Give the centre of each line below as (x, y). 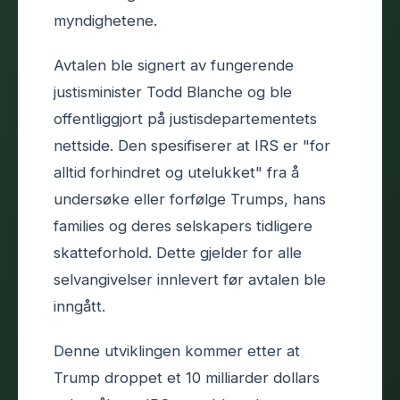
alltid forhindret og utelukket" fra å (176, 172)
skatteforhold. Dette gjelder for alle (178, 252)
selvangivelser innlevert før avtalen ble (190, 279)
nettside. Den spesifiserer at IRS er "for (192, 145)
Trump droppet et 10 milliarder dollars (187, 377)
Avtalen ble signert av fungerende (174, 65)
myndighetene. (105, 20)
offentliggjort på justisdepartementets (185, 118)
